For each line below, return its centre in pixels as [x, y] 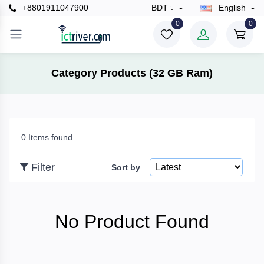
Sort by [126, 167]
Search [27, 186]
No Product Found [132, 221]
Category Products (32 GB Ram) [132, 73]
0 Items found [47, 137]
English [232, 8]
